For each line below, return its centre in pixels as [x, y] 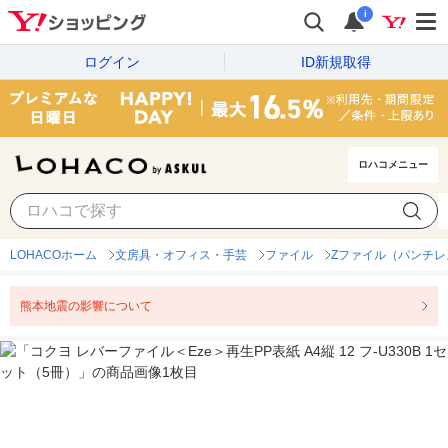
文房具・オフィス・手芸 [181, 255]
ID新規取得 [336, 61]
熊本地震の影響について [86, 306]
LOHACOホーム [53, 255]
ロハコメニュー [393, 165]
